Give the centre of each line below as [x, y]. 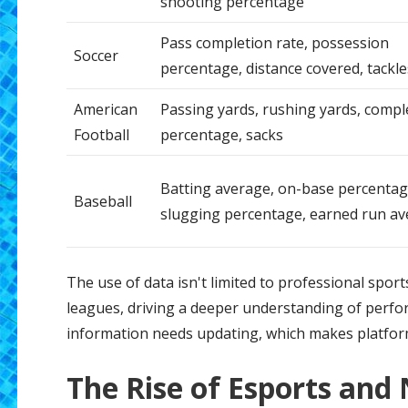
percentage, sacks [221, 135]
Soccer [96, 56]
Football [101, 135]
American [105, 110]
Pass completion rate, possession [274, 43]
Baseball [102, 202]
